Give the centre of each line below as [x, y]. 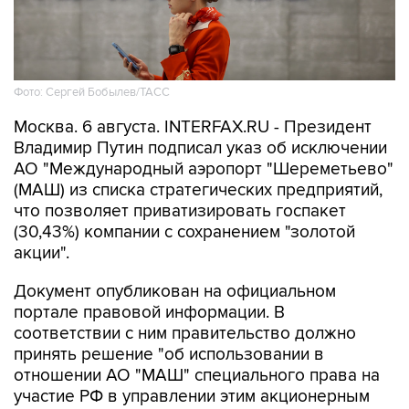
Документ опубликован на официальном [175, 292]
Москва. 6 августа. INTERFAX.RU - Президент [193, 127]
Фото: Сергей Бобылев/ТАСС [92, 93]
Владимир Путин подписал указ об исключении [200, 148]
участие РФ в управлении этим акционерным [192, 397]
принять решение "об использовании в [169, 355]
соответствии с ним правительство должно [185, 334]
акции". [42, 253]
